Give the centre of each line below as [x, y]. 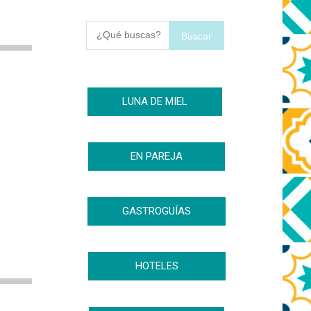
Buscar [196, 36]
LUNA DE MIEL [155, 101]
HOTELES [157, 266]
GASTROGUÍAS [157, 211]
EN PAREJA [157, 156]
